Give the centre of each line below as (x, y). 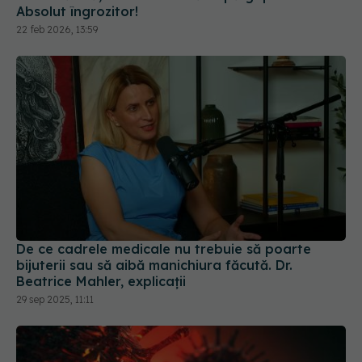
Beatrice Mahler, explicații (101, 225)
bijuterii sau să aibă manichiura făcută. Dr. (154, 209)
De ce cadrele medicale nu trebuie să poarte (164, 193)
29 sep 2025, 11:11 (55, 243)
